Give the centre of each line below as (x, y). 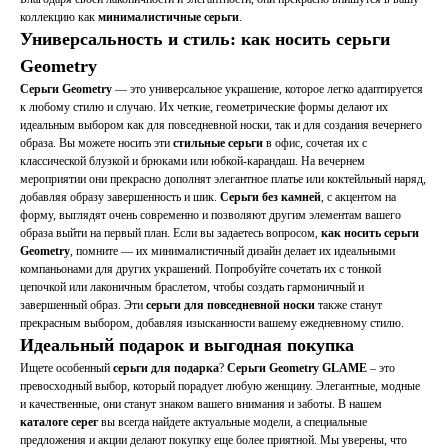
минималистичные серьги (168, 17)
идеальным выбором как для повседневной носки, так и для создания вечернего (221, 125)
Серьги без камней (270, 197)
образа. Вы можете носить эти (96, 143)
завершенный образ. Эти (83, 305)
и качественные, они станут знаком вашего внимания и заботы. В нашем (201, 404)
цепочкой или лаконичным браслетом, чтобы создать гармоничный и (192, 287)
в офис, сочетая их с (315, 143)
